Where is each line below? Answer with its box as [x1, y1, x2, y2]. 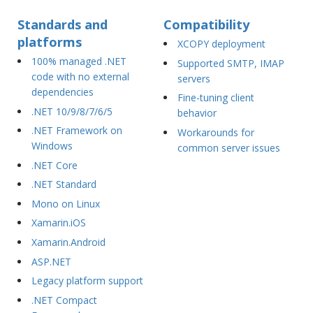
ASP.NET [31, 254, 71, 268]
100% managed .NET [31, 54, 126, 68]
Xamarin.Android [31, 235, 105, 249]
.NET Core [31, 158, 78, 172]
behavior [177, 106, 217, 120]
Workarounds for [177, 125, 254, 139]
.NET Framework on [31, 124, 122, 138]
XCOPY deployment [177, 36, 265, 50]
